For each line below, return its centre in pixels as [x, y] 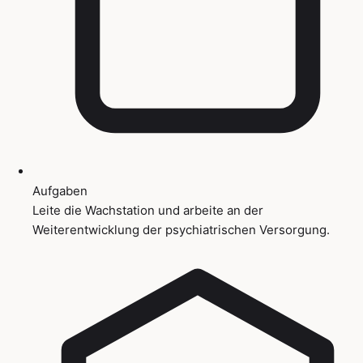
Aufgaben [60, 190]
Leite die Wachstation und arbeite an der [148, 210]
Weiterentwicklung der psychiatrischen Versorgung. [181, 229]
